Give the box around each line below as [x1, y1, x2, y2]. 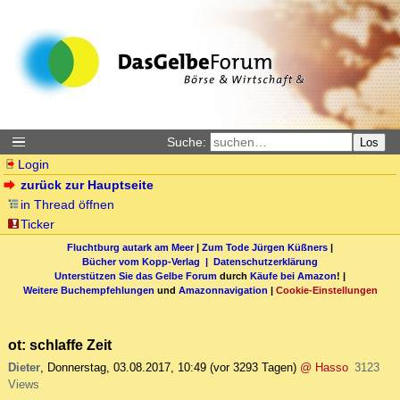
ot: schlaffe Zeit [8, 337, 112, 354]
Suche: [167, 135, 206, 149]
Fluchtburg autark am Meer [67, 241, 194, 253]
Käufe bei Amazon [250, 270, 337, 281]
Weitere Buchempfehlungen [22, 284, 154, 296]
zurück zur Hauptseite [21, 178, 154, 192]
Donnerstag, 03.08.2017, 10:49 [47, 361, 206, 375]
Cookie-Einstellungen [275, 284, 378, 296]
